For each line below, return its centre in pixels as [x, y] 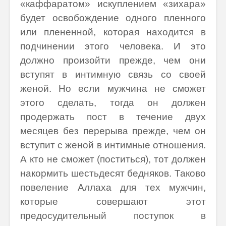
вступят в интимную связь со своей [113, 74]
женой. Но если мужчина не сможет [113, 89]
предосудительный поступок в [113, 216]
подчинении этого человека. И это [113, 46]
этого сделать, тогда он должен [113, 103]
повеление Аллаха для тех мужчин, [113, 187]
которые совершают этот [113, 202]
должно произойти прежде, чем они [113, 60]
